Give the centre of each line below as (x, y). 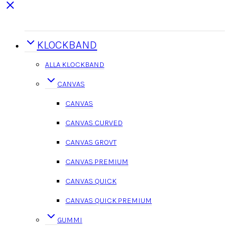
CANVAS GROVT (91, 142)
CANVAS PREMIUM (97, 161)
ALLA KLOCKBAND (75, 64)
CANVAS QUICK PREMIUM (109, 200)
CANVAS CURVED (94, 122)
